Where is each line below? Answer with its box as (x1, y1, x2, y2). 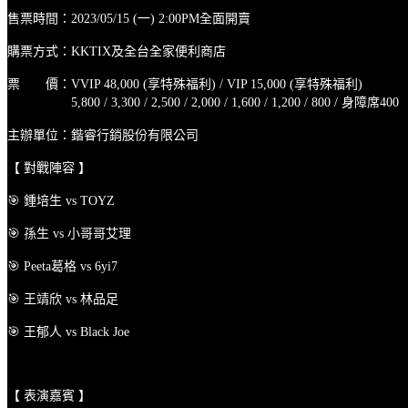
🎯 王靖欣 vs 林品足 (7, 291, 118, 306)
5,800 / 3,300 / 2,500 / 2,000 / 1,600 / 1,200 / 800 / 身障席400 (7, 95, 399, 109)
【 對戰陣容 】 (7, 160, 91, 175)
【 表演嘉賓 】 (7, 388, 91, 403)
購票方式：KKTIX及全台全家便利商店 (7, 44, 226, 58)
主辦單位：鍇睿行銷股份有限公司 (7, 127, 199, 142)
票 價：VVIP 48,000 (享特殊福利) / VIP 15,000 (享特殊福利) (7, 76, 362, 91)
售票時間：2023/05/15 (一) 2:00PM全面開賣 (7, 11, 250, 25)
